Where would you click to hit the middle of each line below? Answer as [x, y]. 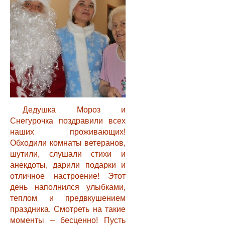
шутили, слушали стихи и [68, 154]
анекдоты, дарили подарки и [68, 165]
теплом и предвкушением [68, 198]
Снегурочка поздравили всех [68, 121]
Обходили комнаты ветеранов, [68, 143]
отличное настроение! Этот [68, 176]
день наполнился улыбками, [68, 187]
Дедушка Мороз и [74, 110]
